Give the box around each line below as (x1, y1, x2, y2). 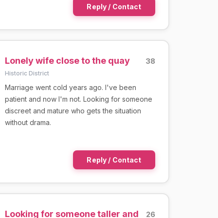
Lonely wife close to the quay (4, 55, 130, 66)
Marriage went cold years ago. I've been (4, 83, 136, 91)
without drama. (4, 118, 51, 127)
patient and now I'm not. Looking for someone (4, 94, 152, 103)
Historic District (4, 69, 49, 77)
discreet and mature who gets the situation (4, 106, 141, 115)
